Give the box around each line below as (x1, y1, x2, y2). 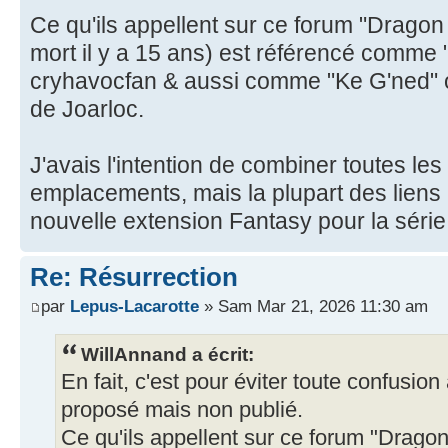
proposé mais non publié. (61, 397, 303, 422)
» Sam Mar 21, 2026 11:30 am (199, 296, 428, 317)
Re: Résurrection (30, 261, 238, 292)
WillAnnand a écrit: (81, 342, 254, 365)
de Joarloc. (30, 95, 144, 122)
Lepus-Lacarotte (70, 296, 199, 317)
